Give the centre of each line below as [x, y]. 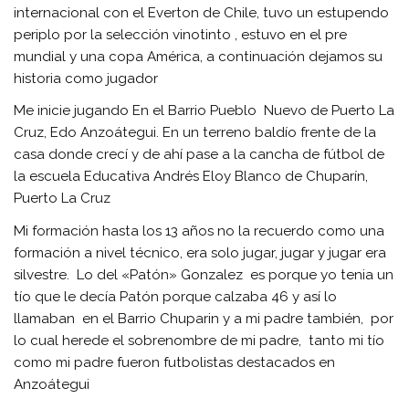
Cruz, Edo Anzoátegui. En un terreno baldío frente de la [195, 133]
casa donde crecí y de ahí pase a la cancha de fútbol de [199, 155]
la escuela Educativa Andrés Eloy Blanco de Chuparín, [191, 177]
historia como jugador [86, 78]
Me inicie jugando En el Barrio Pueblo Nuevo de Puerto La [204, 111]
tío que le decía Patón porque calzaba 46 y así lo [176, 296]
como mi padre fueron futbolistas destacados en [175, 362]
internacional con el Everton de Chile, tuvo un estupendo [202, 12]
